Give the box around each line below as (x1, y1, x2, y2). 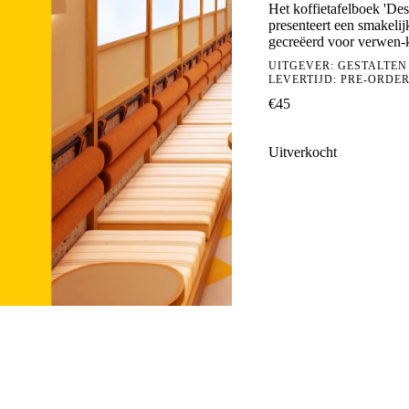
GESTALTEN (337, 58, 407, 72)
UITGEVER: (267, 58, 338, 72)
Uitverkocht (267, 143, 337, 160)
